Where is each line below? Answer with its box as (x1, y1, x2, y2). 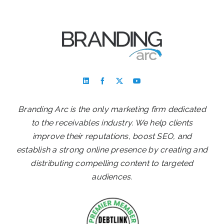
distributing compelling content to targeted (30, 158, 193, 168)
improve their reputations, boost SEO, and (32, 131, 192, 141)
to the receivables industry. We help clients (31, 117, 193, 127)
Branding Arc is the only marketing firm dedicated (18, 104, 206, 114)
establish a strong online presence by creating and (16, 144, 207, 154)
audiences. (91, 171, 132, 181)
